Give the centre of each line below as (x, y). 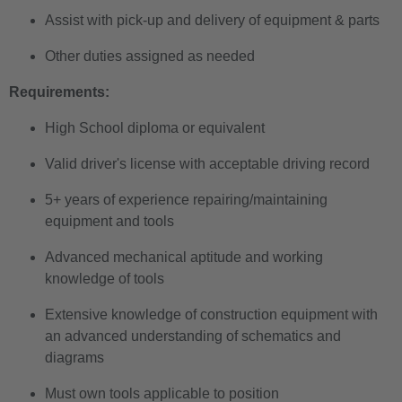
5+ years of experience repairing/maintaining (186, 199)
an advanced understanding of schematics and (193, 336)
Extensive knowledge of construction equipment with (211, 314)
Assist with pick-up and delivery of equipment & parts (212, 20)
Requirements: (59, 92)
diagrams (74, 357)
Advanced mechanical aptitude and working (184, 257)
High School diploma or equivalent (155, 127)
